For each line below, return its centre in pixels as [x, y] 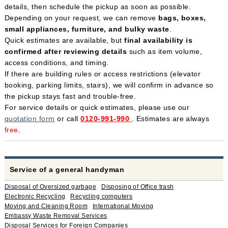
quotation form [30, 118]
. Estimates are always [170, 118]
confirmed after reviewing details [66, 51]
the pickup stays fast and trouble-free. [70, 96]
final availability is [159, 40]
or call [68, 118]
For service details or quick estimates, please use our [97, 107]
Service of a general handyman [67, 169]
